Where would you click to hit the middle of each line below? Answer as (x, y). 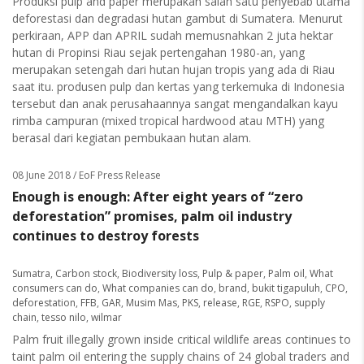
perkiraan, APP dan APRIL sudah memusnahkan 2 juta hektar (173, 35)
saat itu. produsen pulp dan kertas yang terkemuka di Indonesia (178, 87)
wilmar (106, 317)
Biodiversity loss (160, 273)
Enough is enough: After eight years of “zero (158, 197)
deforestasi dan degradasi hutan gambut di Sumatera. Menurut (178, 18)
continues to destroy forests (106, 236)
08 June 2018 (41, 175)
